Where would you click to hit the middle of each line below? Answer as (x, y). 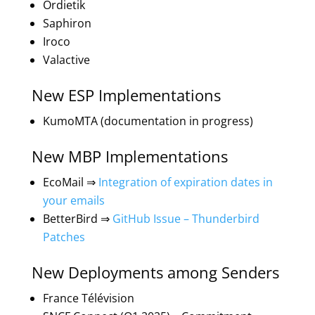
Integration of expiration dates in (185, 182)
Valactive (66, 60)
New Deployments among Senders (155, 272)
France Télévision (88, 298)
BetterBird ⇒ (77, 219)
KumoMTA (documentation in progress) (148, 121)
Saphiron (67, 23)
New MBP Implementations (129, 156)
